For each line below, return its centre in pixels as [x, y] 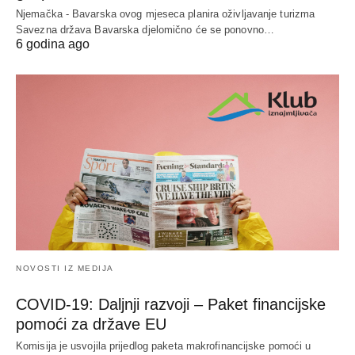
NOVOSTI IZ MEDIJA [65, 268]
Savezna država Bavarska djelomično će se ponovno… [145, 29]
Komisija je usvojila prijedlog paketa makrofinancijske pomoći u [164, 345]
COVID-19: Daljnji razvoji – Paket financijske [171, 304]
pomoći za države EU [91, 324]
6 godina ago [53, 44]
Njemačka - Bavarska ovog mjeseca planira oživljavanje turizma [166, 13]
